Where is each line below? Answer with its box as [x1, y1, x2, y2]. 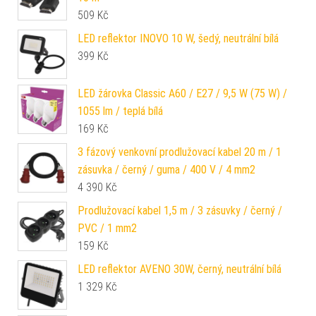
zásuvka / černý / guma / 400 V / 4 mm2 [78, 162, 255, 176]
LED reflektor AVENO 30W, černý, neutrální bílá [78, 262, 281, 276]
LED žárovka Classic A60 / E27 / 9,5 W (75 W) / [78, 86, 287, 100]
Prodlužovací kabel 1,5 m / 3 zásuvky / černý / [78, 203, 282, 217]
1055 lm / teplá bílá [78, 104, 163, 118]
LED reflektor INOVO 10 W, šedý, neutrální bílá [78, 31, 279, 45]
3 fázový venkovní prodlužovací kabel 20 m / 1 [78, 145, 281, 159]
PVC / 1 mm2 [78, 221, 137, 235]
